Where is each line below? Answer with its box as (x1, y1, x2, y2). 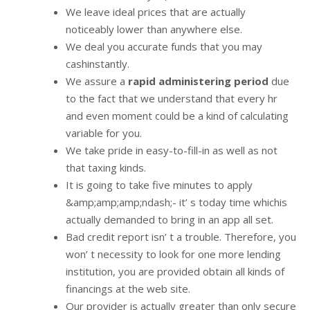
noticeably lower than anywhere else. (66, 21, 242, 36)
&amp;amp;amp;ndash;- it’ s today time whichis (66, 194, 287, 209)
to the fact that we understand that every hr (66, 91, 277, 105)
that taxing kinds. (66, 160, 146, 174)
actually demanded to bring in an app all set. (66, 212, 273, 226)
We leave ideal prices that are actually (66, 4, 246, 19)
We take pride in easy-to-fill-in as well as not (66, 143, 277, 157)
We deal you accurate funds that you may (66, 39, 262, 53)
